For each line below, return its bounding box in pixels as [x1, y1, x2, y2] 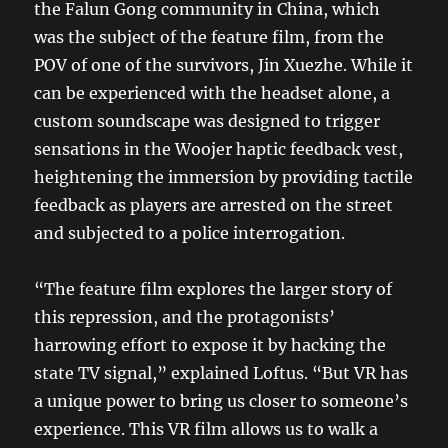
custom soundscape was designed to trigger [34, 110, 381, 131]
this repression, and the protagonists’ [34, 306, 336, 327]
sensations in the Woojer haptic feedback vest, [34, 138, 404, 159]
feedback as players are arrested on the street [34, 194, 394, 215]
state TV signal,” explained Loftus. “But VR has [34, 362, 409, 383]
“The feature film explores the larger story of [34, 278, 393, 299]
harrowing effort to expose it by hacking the [34, 334, 387, 355]
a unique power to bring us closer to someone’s [34, 390, 409, 411]
